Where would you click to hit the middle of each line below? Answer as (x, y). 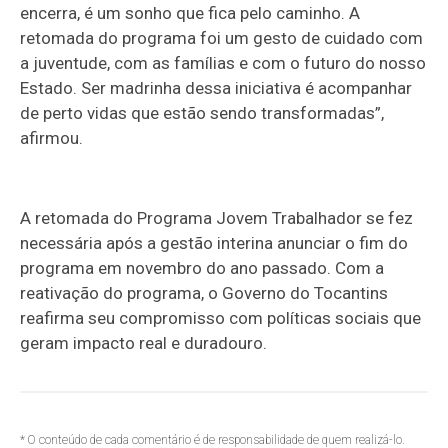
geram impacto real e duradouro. (144, 342)
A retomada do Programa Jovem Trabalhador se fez (217, 217)
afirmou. (52, 137)
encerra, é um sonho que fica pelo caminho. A (190, 12)
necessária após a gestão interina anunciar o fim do (214, 242)
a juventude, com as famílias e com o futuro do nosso (223, 62)
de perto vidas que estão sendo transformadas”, (202, 112)
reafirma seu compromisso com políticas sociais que (221, 317)
